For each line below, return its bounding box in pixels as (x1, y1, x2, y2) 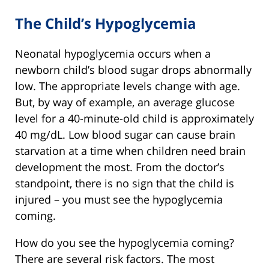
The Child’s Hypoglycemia (15, 13, 196, 33)
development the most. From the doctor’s (15, 160, 225, 175)
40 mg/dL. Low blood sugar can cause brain (15, 127, 235, 142)
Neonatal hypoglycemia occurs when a (15, 46, 211, 61)
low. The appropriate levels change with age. (15, 79, 240, 94)
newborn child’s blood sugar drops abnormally (15, 62, 252, 77)
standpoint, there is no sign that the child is (15, 176, 234, 191)
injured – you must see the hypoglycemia (15, 192, 223, 207)
